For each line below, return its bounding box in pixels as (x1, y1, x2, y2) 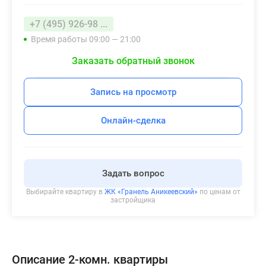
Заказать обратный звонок (71, 55, 195, 67)
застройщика (110, 196, 156, 205)
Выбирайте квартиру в (26, 188, 104, 197)
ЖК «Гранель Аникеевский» (104, 188, 198, 197)
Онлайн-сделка (100, 115, 166, 126)
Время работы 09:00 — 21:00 (31, 34, 141, 45)
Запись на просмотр (90, 87, 176, 98)
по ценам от (197, 188, 240, 197)
